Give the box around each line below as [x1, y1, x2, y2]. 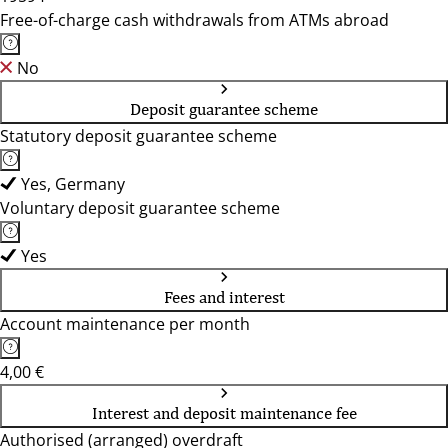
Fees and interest [163, 287, 285, 307]
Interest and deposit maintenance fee [91, 403, 357, 423]
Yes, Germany [21, 173, 125, 195]
